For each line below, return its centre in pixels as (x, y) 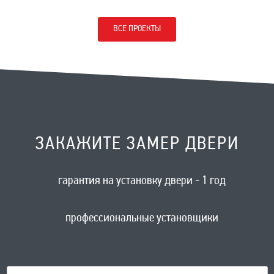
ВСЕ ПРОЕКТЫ (137, 29)
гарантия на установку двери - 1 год (142, 181)
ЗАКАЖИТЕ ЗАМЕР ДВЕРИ (137, 144)
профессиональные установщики (142, 219)
